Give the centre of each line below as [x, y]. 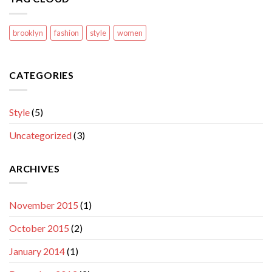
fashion [66, 33]
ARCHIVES [35, 168]
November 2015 [44, 205]
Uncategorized [40, 135]
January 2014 [37, 251]
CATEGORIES [42, 75]
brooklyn [28, 33]
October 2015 [39, 228]
